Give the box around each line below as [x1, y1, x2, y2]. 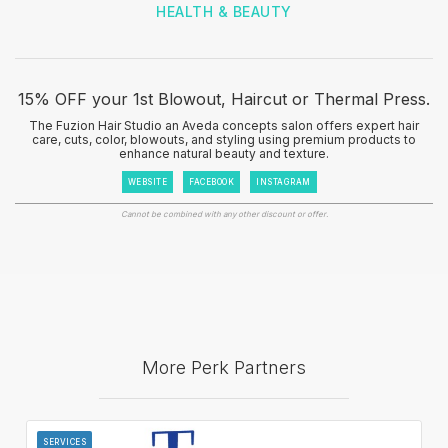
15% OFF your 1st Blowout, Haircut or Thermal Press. [18, 88, 430, 109]
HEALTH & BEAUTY [156, 2, 292, 20]
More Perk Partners [142, 356, 306, 378]
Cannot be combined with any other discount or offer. [120, 208, 328, 219]
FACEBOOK [189, 176, 234, 187]
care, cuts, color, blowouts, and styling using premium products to [32, 131, 416, 147]
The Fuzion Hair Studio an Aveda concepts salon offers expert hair [29, 117, 419, 133]
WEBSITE [127, 176, 167, 187]
